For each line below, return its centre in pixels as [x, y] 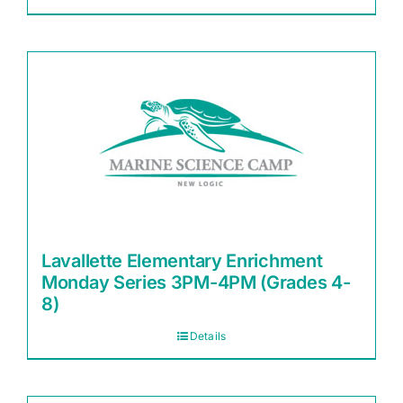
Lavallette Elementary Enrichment [182, 261]
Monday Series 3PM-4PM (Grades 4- [196, 282]
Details [208, 336]
